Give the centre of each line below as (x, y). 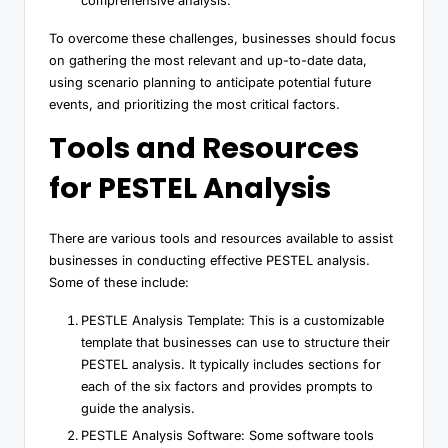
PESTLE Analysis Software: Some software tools (227, 436)
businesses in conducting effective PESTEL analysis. (209, 260)
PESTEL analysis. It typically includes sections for (231, 364)
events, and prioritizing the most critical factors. (194, 104)
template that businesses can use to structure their (235, 342)
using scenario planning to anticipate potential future (210, 82)
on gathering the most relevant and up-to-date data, (208, 60)
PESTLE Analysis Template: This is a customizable (232, 320)
